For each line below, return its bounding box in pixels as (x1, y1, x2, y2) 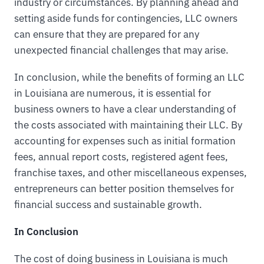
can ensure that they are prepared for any (14, 28, 199, 41)
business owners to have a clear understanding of (14, 103, 236, 116)
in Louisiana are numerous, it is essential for (14, 87, 211, 100)
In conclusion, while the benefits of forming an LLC (14, 71, 245, 84)
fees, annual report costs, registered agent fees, (14, 150, 228, 164)
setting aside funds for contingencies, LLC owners (14, 12, 237, 25)
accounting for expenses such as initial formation (14, 134, 236, 148)
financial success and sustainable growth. (14, 198, 202, 212)
